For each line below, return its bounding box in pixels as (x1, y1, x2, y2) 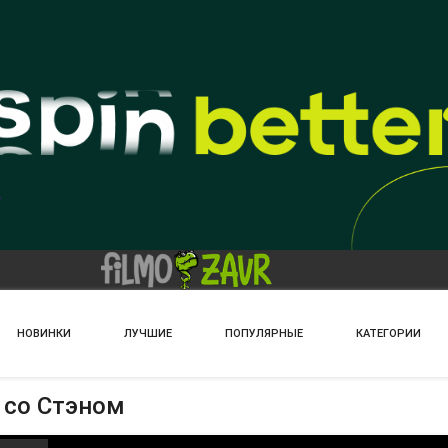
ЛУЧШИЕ (124, 327, 172, 340)
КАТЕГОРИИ (356, 327, 421, 340)
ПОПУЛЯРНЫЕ (225, 327, 303, 340)
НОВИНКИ (17, 327, 71, 340)
